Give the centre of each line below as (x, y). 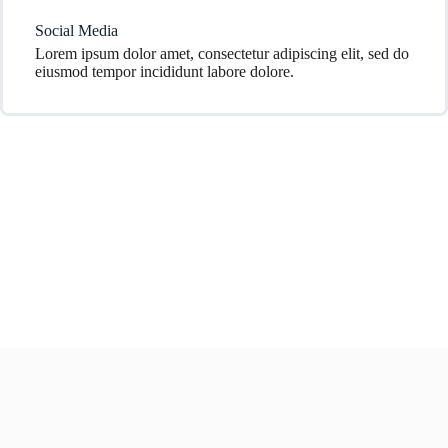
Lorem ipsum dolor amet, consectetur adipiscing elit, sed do (222, 53)
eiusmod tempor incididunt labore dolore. (164, 71)
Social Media (76, 30)
